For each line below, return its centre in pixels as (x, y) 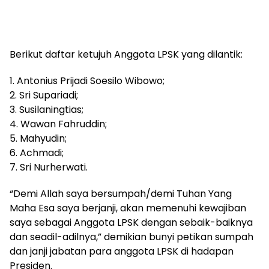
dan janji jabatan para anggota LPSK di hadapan (122, 252)
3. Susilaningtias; (47, 110)
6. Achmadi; (37, 153)
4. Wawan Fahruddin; (58, 124)
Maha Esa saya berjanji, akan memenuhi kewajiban (128, 208)
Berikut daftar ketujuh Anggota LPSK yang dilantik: (126, 55)
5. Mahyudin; (38, 139)
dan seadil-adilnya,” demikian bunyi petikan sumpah (131, 237)
